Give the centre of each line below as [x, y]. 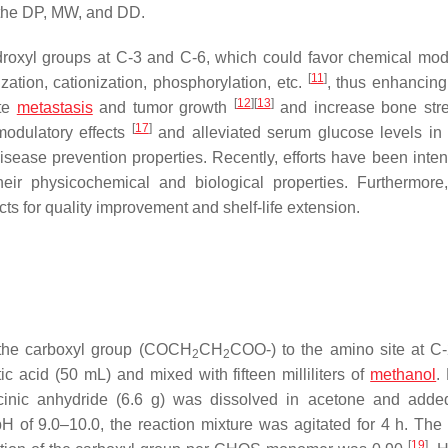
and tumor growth [163, 107]
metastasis [54, 107]
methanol [403, 374]
